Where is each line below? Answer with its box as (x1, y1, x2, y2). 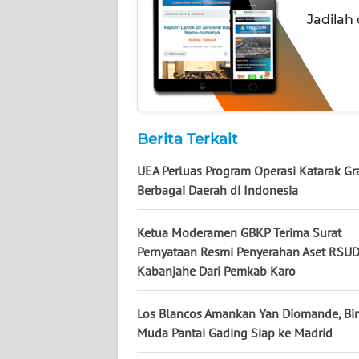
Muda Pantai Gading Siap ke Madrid (137, 324, 333, 341)
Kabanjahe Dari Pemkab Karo (137, 262, 296, 279)
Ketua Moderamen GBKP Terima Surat (137, 224, 341, 240)
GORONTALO (32, 212, 93, 227)
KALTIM (32, 94, 68, 108)
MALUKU (32, 331, 75, 345)
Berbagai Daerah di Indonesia (137, 181, 298, 198)
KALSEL (32, 34, 69, 49)
